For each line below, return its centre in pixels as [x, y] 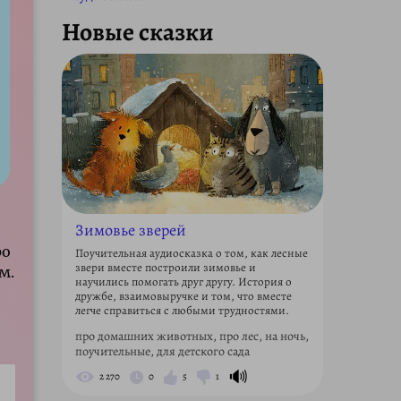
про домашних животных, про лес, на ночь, [192, 336]
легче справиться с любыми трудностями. [182, 310]
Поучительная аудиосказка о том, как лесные [191, 252]
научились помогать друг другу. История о [183, 281]
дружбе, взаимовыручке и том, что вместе [183, 295]
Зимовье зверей [130, 230]
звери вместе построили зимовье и [165, 267]
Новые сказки [137, 32]
